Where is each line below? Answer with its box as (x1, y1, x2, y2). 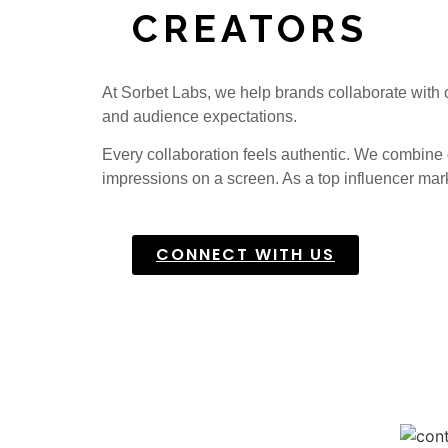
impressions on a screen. (102, 170, 282, 188)
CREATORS (132, 5, 368, 51)
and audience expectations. (102, 107, 297, 125)
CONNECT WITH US (156, 243, 335, 267)
